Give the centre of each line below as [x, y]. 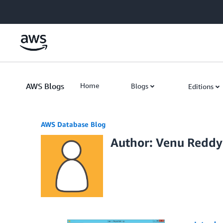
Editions [201, 86]
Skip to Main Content [38, 10]
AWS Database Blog [73, 124]
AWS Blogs [45, 86]
